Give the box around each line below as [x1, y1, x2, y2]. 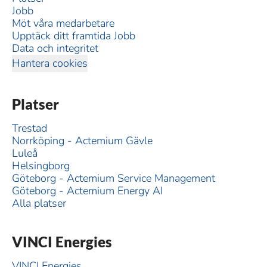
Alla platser [12, 196, 66, 210]
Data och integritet [12, 41, 98, 55]
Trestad [12, 121, 47, 135]
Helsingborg [12, 159, 70, 173]
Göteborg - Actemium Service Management [12, 171, 215, 185]
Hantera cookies [12, 56, 88, 70]
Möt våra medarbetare [12, 16, 114, 30]
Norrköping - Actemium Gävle [12, 133, 153, 148]
